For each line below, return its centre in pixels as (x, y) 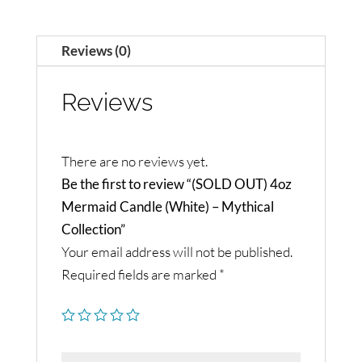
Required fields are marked (140, 274)
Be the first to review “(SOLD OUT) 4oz (176, 183)
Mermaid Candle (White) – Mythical (167, 206)
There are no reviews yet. (134, 161)
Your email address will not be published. (177, 251)
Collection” (93, 229)
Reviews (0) (96, 50)
